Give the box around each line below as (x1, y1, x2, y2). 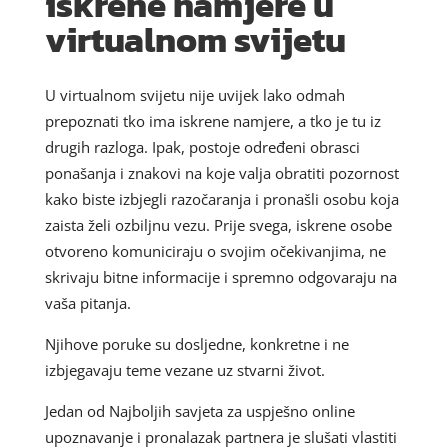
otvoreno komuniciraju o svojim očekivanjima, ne (44, 240, 386, 261)
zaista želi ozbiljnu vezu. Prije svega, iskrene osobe (44, 214, 392, 235)
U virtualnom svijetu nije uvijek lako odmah (44, 84, 345, 105)
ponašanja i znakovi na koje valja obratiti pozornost (44, 162, 399, 183)
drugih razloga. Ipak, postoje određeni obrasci (44, 136, 360, 157)
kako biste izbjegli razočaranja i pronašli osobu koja (44, 188, 399, 209)
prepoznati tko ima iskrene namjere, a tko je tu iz (44, 110, 381, 131)
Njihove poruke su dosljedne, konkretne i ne (44, 333, 349, 354)
